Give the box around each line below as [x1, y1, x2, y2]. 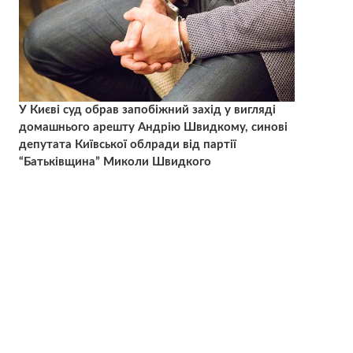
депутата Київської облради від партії [18, 139, 236, 151]
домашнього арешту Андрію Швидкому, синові [18, 121, 288, 134]
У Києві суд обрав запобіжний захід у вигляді [18, 104, 276, 117]
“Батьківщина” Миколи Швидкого [18, 156, 211, 169]
